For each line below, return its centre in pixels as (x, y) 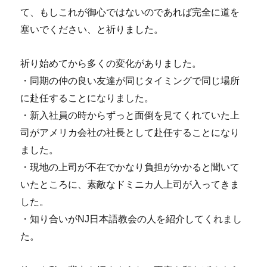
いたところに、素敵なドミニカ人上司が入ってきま (130, 184)
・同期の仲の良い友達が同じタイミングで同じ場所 (130, 80)
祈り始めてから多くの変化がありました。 (111, 63)
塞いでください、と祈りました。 (92, 29)
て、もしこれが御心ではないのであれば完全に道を (130, 12)
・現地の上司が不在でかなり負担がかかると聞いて (130, 167)
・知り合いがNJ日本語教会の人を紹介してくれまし (131, 219)
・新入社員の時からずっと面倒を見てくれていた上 (130, 115)
